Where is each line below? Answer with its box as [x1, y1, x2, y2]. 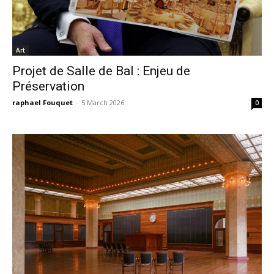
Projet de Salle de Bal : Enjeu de [12, 64, 190, 78]
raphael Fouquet [12, 98, 73, 107]
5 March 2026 [81, 98, 124, 107]
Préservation [12, 79, 84, 94]
